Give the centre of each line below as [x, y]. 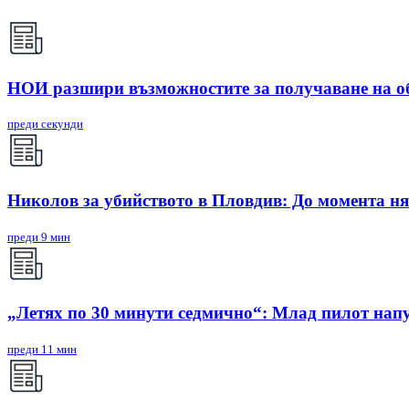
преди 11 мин [42, 350]
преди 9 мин [39, 236]
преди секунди [45, 124]
